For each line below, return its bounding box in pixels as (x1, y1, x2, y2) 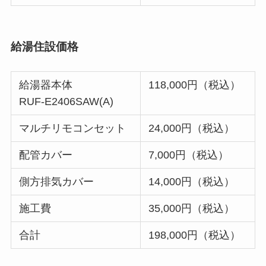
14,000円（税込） (148, 176, 235, 188)
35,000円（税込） (148, 202, 235, 215)
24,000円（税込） (148, 122, 235, 135)
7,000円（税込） (148, 149, 229, 161)
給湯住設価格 (10, 40, 78, 53)
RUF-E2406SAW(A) (19, 96, 114, 108)
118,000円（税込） (148, 79, 241, 91)
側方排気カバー (19, 176, 94, 188)
